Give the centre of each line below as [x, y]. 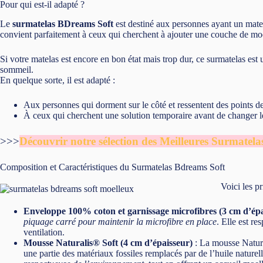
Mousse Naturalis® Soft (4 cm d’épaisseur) [108, 242]
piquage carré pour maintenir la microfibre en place [120, 221]
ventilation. [44, 232]
